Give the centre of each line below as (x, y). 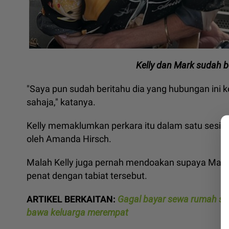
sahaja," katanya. (62, 102)
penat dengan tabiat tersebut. (89, 175)
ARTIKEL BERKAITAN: (72, 199)
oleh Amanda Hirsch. (69, 139)
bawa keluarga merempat (77, 212)
